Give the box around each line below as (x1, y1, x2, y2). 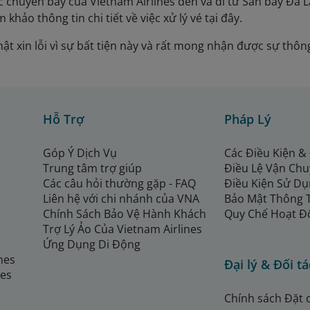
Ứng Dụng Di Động (43, 237, 143, 253)
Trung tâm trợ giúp (43, 161, 142, 176)
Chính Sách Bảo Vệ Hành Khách (43, 206, 206, 222)
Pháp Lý (224, 111, 271, 128)
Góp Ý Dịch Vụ (43, 145, 117, 161)
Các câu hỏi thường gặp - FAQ (43, 176, 199, 192)
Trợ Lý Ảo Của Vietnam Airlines (43, 221, 202, 237)
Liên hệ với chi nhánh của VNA (43, 191, 199, 207)
